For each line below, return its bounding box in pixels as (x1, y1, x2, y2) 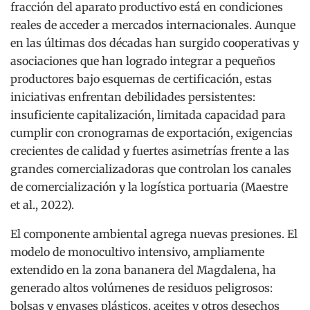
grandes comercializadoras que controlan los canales (10, 162, 291, 176)
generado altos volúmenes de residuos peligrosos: (10, 281, 273, 295)
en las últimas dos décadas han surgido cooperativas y (10, 36, 299, 51)
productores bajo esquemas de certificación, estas (10, 72, 272, 86)
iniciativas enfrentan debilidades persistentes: (10, 90, 255, 104)
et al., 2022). (10, 198, 74, 212)
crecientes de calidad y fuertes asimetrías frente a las (10, 144, 289, 158)
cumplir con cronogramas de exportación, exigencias (10, 126, 293, 140)
